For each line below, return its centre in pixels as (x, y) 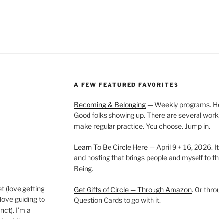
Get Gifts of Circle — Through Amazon (132, 189)
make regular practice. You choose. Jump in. (142, 126)
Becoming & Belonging (109, 104)
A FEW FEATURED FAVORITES (126, 84)
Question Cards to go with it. (117, 200)
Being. (83, 168)
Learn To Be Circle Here (110, 147)
